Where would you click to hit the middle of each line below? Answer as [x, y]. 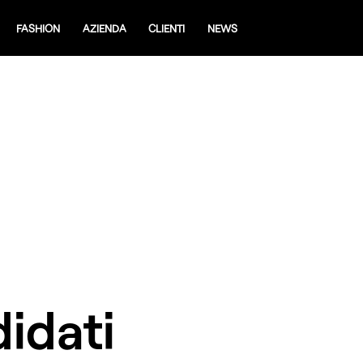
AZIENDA [104, 28]
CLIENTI [167, 28]
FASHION [38, 28]
